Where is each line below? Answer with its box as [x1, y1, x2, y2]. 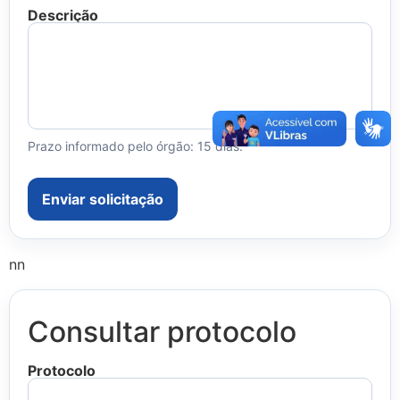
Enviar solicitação [42, 189, 163, 208]
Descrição [28, 6, 98, 25]
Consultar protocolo [28, 313, 296, 349]
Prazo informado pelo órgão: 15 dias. [28, 138, 243, 154]
